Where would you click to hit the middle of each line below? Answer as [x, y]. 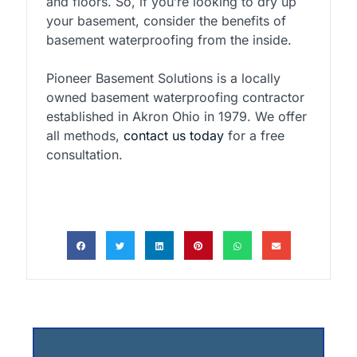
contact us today [173, 136]
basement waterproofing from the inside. [169, 40]
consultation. [84, 155]
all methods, [84, 136]
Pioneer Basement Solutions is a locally [163, 78]
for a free [254, 136]
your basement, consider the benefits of [166, 21]
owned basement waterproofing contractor [175, 98]
